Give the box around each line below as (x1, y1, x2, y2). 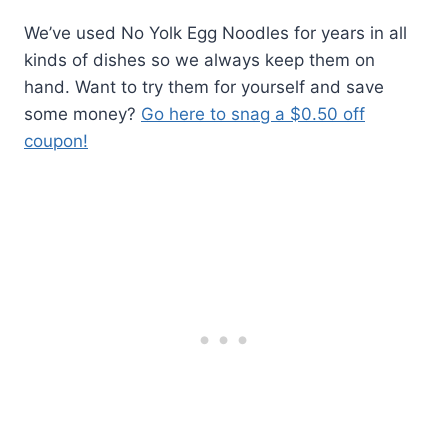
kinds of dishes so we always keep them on (24, 50, 375, 71)
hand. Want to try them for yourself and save (24, 77, 384, 98)
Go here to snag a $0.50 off (141, 104, 365, 125)
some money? (24, 104, 141, 125)
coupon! (24, 131, 88, 152)
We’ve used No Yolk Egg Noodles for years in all (24, 23, 407, 44)
